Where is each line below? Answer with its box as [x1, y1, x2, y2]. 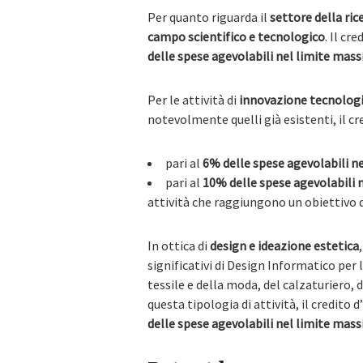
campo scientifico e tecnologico [147, 28, 325, 45]
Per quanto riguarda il [147, 9, 270, 25]
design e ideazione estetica [210, 237, 359, 254]
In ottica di [147, 237, 210, 254]
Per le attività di [147, 92, 239, 108]
